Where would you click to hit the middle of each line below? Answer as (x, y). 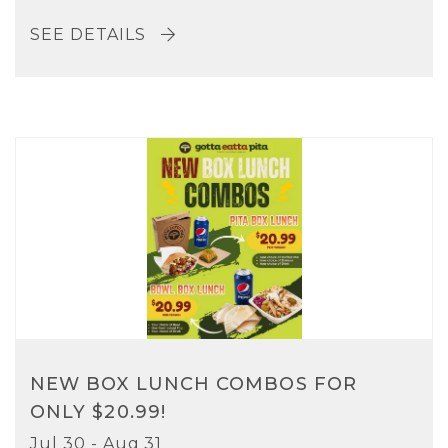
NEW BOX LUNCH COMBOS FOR (193, 383)
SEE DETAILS (90, 35)
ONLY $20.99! (98, 411)
